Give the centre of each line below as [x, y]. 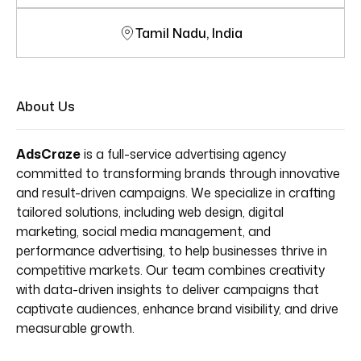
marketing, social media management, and [143, 231]
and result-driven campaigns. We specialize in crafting [176, 193]
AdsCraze [48, 154]
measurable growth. [77, 328]
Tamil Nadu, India [189, 33]
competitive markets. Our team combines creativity [170, 270]
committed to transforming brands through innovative [178, 173]
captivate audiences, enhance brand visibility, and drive [177, 309]
